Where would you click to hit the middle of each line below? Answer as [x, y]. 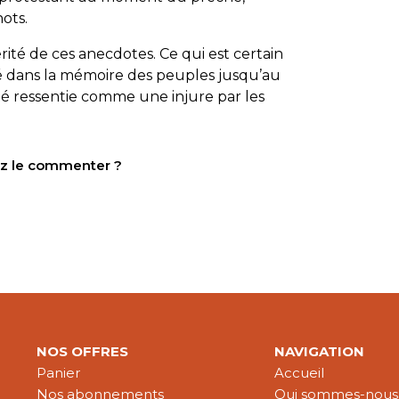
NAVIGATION [320, 352]
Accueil [300, 373]
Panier [59, 373]
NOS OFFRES [83, 352]
